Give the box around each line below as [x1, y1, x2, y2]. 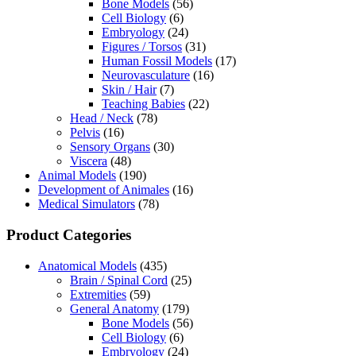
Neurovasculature [102, 68, 190, 83]
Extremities [70, 287, 126, 301]
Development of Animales [38, 183, 169, 197]
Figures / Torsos [102, 40, 182, 54]
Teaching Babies [102, 97, 185, 111]
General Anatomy [70, 301, 159, 315]
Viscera [70, 154, 107, 168]
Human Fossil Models [102, 54, 212, 68]
